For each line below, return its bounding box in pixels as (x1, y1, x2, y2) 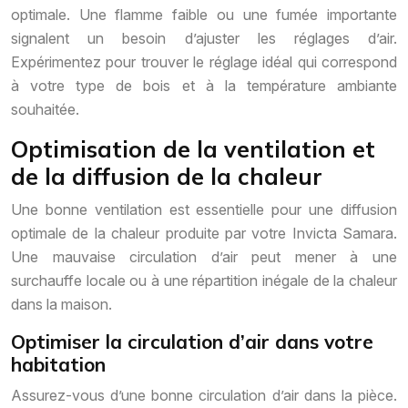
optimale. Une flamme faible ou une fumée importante (11, 5, 397, 25)
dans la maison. (11, 295, 112, 314)
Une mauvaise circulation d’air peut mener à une (11, 248, 397, 267)
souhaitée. (11, 100, 79, 119)
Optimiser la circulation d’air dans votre (11, 330, 373, 354)
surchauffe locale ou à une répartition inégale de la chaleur (11, 271, 397, 291)
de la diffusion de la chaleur (11, 162, 322, 191)
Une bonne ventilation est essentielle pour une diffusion (11, 200, 397, 219)
